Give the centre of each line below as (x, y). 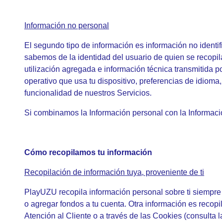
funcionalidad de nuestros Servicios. (88, 93)
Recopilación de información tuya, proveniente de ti (114, 172)
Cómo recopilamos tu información (88, 152)
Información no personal (67, 26)
